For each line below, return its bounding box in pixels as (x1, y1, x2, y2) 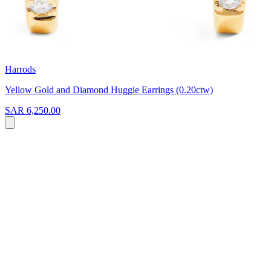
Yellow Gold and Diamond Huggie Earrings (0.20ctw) (5, 84, 213, 95)
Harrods (5, 64, 36, 74)
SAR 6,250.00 (5, 105, 60, 116)
